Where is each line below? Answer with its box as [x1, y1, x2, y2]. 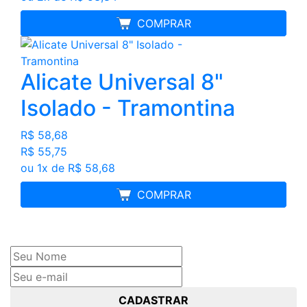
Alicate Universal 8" [21, 68, 223, 95]
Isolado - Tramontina [21, 94, 235, 121]
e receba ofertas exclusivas [10, 230, 153, 245]
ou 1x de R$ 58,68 [21, 160, 115, 175]
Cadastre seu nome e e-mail [10, 214, 162, 228]
